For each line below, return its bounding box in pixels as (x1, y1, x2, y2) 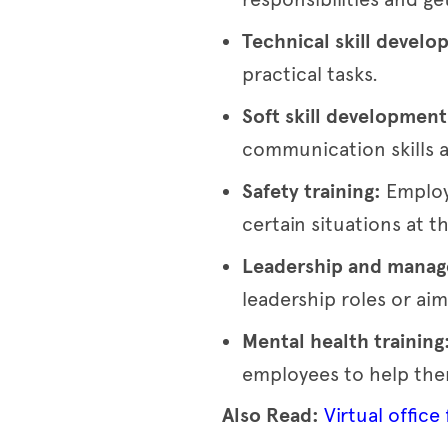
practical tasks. (242, 61, 378, 86)
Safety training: (242, 178, 386, 204)
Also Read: (222, 402, 319, 428)
